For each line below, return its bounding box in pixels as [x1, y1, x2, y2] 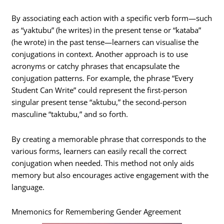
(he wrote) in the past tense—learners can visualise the [11, 37, 199, 47]
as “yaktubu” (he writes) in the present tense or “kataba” [11, 25, 201, 35]
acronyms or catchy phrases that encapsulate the [11, 61, 180, 71]
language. [11, 181, 45, 192]
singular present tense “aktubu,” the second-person [11, 97, 187, 107]
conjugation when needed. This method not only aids [11, 157, 194, 168]
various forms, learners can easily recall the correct [11, 145, 187, 156]
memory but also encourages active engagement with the [11, 169, 209, 180]
